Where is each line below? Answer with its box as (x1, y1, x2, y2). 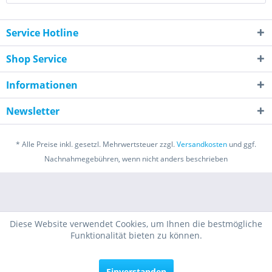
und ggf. (227, 138, 256, 149)
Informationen (6, 78, 78, 92)
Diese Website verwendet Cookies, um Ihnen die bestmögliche (10, 218, 262, 229)
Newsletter (6, 104, 59, 118)
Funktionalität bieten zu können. (70, 229, 202, 241)
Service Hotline (6, 25, 78, 39)
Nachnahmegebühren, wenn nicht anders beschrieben (44, 153, 228, 164)
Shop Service (6, 52, 67, 66)
